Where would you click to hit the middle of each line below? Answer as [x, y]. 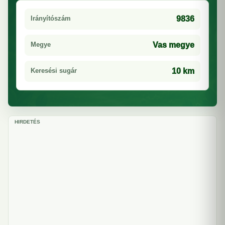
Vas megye [174, 45]
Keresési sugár [54, 71]
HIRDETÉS [27, 122]
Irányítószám [51, 18]
